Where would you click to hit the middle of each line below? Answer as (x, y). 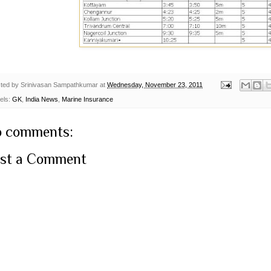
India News (42, 99)
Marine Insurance (87, 99)
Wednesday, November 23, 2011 (155, 84)
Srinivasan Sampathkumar (59, 84)
